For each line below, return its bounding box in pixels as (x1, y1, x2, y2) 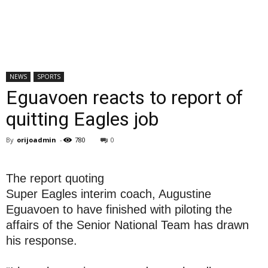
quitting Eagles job (6, 108, 159, 130)
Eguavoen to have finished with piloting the (6, 203, 232, 216)
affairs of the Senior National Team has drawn (6, 218, 249, 232)
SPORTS (37, 72, 60, 81)
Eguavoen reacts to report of (6, 86, 243, 109)
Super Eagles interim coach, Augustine (6, 187, 211, 200)
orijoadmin (17, 135, 56, 144)
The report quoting (6, 172, 104, 185)
